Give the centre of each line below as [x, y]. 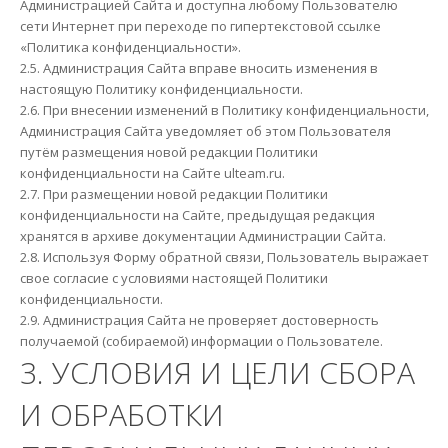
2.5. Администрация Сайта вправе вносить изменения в [198, 67]
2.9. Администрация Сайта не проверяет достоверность [199, 319]
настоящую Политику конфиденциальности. [161, 88]
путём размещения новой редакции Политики [168, 151]
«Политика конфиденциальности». [130, 46]
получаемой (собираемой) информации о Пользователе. [201, 340]
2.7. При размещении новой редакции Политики [173, 193]
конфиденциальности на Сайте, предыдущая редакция [197, 214]
